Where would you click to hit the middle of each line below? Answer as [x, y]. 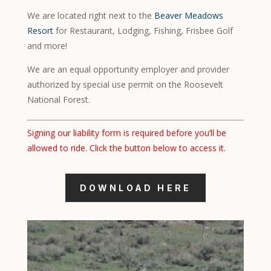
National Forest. [58, 100]
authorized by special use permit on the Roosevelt [125, 85]
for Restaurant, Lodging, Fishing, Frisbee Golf [144, 31]
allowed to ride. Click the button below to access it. [126, 148]
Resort [40, 31]
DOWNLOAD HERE [135, 188]
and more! [47, 46]
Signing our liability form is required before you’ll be [126, 133]
